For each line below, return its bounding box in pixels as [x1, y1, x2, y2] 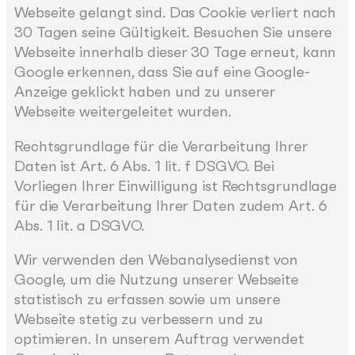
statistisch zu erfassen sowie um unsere [14, 290, 281, 309]
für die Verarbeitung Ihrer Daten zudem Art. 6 [14, 196, 327, 215]
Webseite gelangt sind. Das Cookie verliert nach [14, 3, 337, 22]
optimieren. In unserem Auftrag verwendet [14, 330, 304, 349]
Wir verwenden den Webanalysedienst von [14, 250, 299, 269]
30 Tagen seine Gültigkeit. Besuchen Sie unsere [14, 23, 333, 42]
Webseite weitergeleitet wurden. [14, 102, 231, 121]
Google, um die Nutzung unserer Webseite [14, 270, 300, 289]
